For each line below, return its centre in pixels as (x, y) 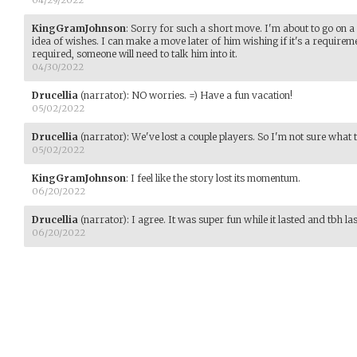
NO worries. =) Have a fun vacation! (212, 95)
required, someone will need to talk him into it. (135, 53)
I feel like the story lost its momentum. (216, 178)
